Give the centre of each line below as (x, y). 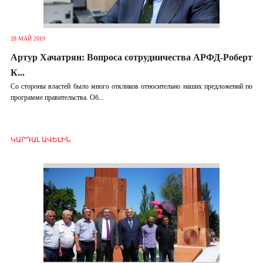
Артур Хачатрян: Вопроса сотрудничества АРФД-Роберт (131, 57)
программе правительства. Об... (57, 97)
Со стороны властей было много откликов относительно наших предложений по (131, 86)
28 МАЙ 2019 (28, 38)
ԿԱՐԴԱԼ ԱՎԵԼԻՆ (41, 140)
